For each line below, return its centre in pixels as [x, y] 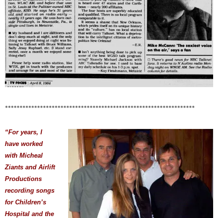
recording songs [30, 190]
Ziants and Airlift [30, 167]
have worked [24, 144]
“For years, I [24, 132]
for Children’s [26, 202]
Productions [23, 179]
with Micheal [24, 155]
